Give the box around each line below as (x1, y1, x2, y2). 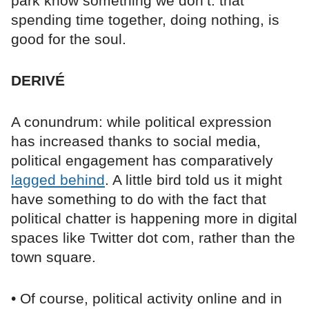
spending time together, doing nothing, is (11, 12, 279, 28)
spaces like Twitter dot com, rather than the (11, 230, 295, 246)
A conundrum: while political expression (11, 114, 272, 130)
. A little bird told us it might (105, 172, 282, 188)
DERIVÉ (11, 72, 65, 89)
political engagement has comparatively (11, 152, 273, 169)
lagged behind (11, 172, 105, 188)
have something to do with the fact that (11, 191, 266, 208)
